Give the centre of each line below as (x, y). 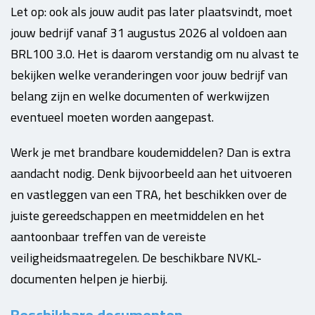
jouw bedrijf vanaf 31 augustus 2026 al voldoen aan (149, 33)
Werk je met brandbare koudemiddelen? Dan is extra (150, 152)
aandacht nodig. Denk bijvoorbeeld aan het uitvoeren (151, 173)
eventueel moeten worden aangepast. (112, 117)
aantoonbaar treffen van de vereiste (108, 237)
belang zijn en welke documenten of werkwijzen (140, 96)
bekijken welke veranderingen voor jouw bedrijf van (149, 75)
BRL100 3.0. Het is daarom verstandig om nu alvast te (155, 54)
